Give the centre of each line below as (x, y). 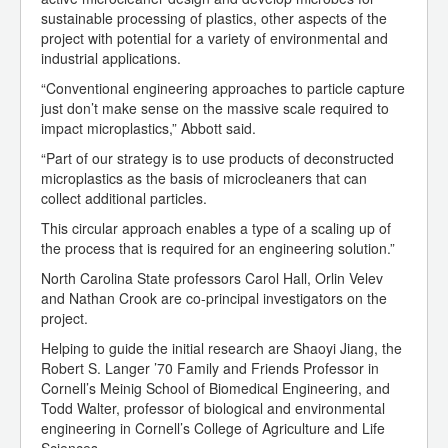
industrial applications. (111, 58)
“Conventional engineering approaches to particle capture (223, 88)
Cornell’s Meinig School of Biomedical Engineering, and (215, 388)
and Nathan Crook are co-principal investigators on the (214, 298)
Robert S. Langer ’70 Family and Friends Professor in (210, 368)
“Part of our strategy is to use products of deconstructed (217, 158)
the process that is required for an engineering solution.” (218, 248)
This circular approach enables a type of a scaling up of (216, 228)
